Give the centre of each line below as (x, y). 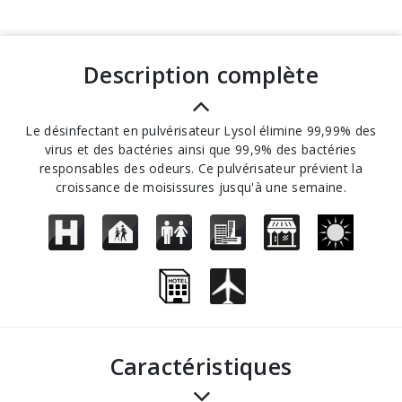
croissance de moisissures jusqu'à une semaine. (201, 187)
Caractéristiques (208, 366)
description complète (209, 74)
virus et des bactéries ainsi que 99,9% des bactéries (201, 149)
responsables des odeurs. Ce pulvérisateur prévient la (201, 168)
